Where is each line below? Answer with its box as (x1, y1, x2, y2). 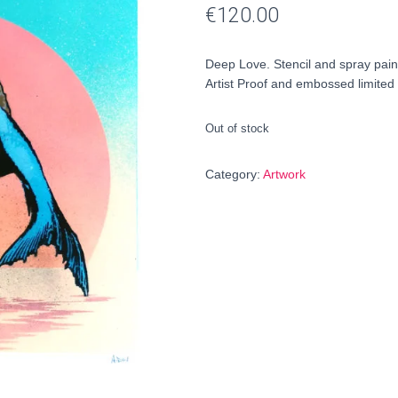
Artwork (263, 167, 306, 181)
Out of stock (205, 122, 269, 135)
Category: (205, 167, 263, 181)
